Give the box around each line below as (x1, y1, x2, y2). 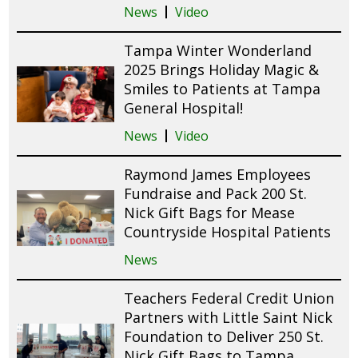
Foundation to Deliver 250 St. (124, 327, 324, 347)
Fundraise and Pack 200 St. (124, 184, 308, 204)
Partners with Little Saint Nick (124, 308, 333, 328)
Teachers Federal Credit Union (124, 288, 335, 308)
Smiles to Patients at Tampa (124, 79, 321, 99)
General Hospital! (124, 98, 244, 118)
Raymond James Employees (124, 165, 312, 185)
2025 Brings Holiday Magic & (124, 60, 320, 80)
